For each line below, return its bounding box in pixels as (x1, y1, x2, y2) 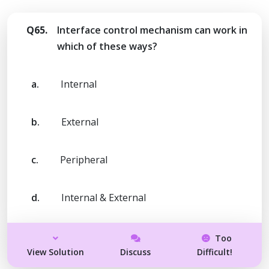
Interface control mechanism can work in (57, 23, 247, 37)
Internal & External (61, 190, 146, 204)
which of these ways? (57, 39, 157, 53)
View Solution (27, 246, 85, 258)
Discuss (120, 246, 151, 258)
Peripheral (60, 153, 107, 166)
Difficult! (196, 246, 232, 258)
